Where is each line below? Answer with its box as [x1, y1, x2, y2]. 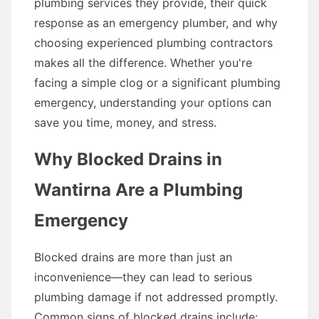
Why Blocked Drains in [34, 149, 222, 169]
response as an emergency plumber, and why [34, 16, 278, 30]
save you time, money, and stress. [34, 115, 216, 130]
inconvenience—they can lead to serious [34, 270, 252, 284]
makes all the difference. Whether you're [34, 56, 252, 70]
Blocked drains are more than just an [34, 250, 232, 264]
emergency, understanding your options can [34, 95, 271, 110]
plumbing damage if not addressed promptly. [34, 290, 278, 304]
